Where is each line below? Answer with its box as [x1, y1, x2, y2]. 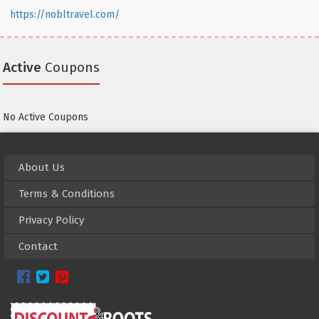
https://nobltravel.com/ [10, 9, 120, 21]
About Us [19, 161, 65, 174]
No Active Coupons [3, 111, 88, 124]
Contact [19, 240, 58, 253]
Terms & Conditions [19, 187, 115, 201]
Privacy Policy [19, 214, 84, 227]
